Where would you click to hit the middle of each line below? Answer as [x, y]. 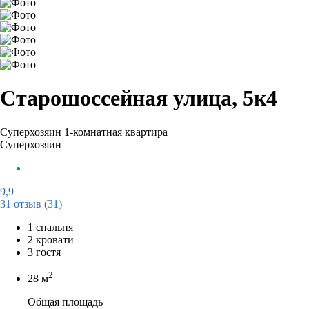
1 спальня [50, 227]
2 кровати [51, 239]
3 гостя [44, 252]
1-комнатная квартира [116, 132]
